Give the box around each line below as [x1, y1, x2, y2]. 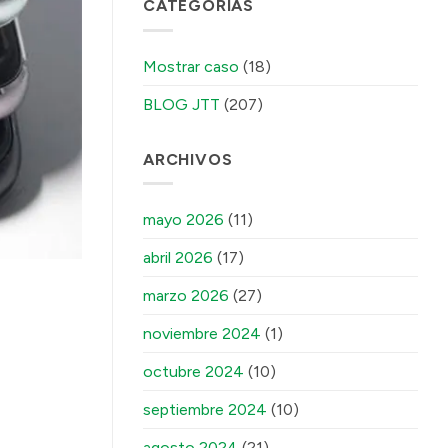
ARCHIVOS [143, 149, 233, 169]
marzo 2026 [143, 286, 229, 306]
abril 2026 [143, 248, 213, 268]
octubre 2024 [143, 362, 244, 382]
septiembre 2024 [143, 400, 267, 420]
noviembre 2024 [143, 324, 261, 344]
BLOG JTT [143, 94, 220, 114]
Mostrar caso [143, 56, 239, 76]
